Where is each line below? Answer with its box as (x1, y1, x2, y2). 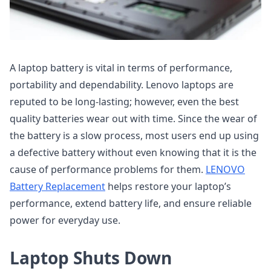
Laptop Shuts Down (10, 246, 172, 269)
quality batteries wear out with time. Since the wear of (10, 112, 257, 125)
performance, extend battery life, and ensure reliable (10, 197, 252, 210)
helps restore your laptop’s (105, 180, 231, 193)
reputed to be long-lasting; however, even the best (10, 95, 239, 108)
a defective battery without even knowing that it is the (10, 146, 256, 159)
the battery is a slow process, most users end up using (10, 129, 259, 142)
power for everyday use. (10, 214, 120, 227)
